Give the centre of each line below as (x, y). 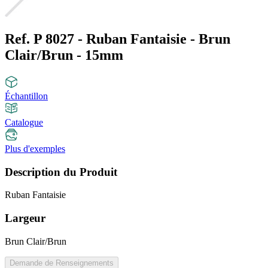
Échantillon (26, 96)
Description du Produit (61, 172)
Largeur (25, 218)
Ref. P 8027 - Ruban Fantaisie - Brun (118, 39)
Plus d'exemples (35, 148)
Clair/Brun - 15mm (64, 55)
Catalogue (24, 122)
